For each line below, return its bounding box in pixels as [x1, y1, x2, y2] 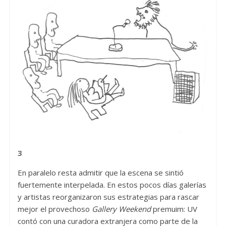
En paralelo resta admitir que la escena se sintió [17, 167, 184, 178]
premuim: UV [152, 203, 197, 214]
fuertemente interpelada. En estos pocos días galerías [17, 179, 206, 190]
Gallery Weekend [91, 203, 153, 214]
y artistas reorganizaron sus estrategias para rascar [17, 191, 199, 202]
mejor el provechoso [17, 203, 92, 214]
